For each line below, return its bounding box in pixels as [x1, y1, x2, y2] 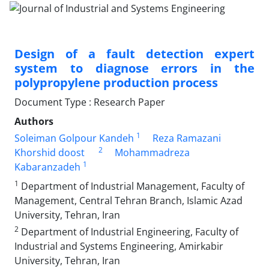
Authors [14, 114, 53, 128]
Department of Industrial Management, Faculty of [19, 179, 244, 193]
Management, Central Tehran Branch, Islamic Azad [14, 193, 243, 207]
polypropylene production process [14, 74, 218, 91]
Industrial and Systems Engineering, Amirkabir [14, 239, 223, 253]
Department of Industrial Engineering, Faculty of [19, 225, 238, 238]
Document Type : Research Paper [14, 95, 165, 109]
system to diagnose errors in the [14, 59, 255, 76]
